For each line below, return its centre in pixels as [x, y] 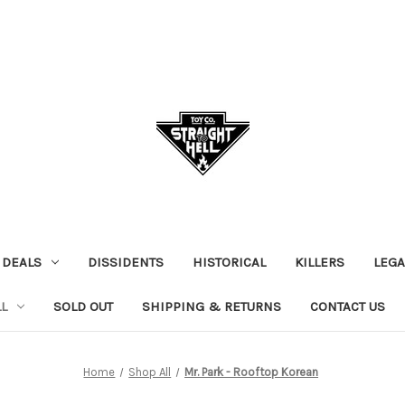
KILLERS [319, 262]
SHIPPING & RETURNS [211, 306]
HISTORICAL [229, 262]
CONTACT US [347, 306]
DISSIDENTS [125, 262]
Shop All [150, 372]
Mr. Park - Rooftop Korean [252, 372]
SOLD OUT [83, 306]
